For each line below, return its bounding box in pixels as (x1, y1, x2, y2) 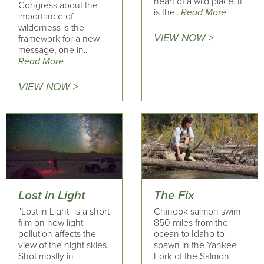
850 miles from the (153, 217, 228, 229)
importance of (18, 11, 73, 22)
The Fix (153, 187, 194, 203)
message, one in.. (18, 44, 87, 56)
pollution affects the (18, 228, 96, 240)
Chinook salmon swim (153, 206, 240, 217)
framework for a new (18, 33, 100, 45)
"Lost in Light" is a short (18, 206, 110, 217)
